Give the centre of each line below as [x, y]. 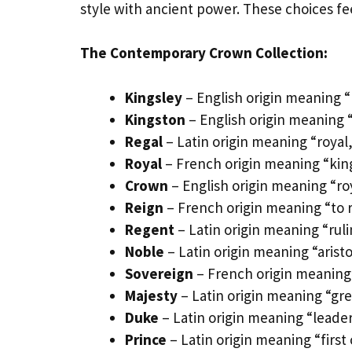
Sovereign [159, 273]
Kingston [155, 119]
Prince [146, 339]
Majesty [151, 295]
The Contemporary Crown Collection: [204, 53]
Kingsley [154, 97]
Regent [150, 229]
